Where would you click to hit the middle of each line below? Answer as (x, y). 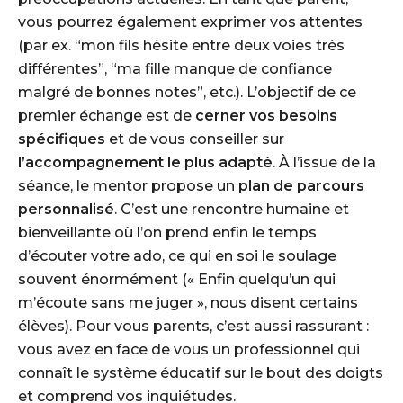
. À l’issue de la (324, 162)
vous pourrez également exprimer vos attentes (190, 22)
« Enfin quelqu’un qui (261, 279)
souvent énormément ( (103, 279)
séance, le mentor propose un (128, 186)
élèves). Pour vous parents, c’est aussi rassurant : (193, 326)
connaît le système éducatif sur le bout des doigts (201, 373)
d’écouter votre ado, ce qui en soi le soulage (177, 256)
